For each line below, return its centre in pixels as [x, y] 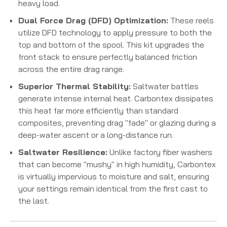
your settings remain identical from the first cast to [113, 189]
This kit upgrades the [164, 45]
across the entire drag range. [71, 69]
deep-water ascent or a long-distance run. [96, 135]
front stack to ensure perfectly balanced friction [108, 57]
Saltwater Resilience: [63, 152]
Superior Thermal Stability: [75, 86]
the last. [34, 201]
